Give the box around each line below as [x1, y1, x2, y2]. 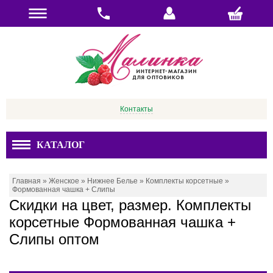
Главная [12, 177, 41, 185]
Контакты [120, 105, 153, 113]
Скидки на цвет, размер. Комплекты [9, 197, 251, 213]
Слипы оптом [9, 231, 99, 247]
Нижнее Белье [87, 177, 138, 185]
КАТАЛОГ [37, 140, 85, 150]
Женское [49, 177, 79, 185]
